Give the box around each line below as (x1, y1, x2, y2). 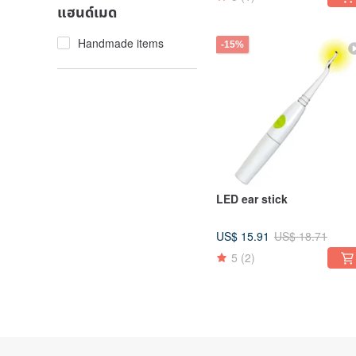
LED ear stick (216, 191, 288, 207)
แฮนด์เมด (57, 2, 117, 22)
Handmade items (78, 35, 164, 51)
